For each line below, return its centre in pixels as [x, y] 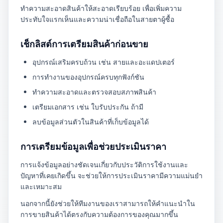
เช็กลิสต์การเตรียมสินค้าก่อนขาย [84, 44]
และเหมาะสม [41, 186]
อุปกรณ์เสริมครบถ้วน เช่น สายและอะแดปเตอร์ [104, 62]
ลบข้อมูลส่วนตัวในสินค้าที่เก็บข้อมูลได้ [91, 122]
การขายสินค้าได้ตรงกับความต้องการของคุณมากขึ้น [99, 214]
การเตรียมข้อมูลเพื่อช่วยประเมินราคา [93, 146]
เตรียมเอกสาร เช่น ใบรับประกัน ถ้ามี [88, 107]
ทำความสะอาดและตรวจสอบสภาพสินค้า [94, 92]
